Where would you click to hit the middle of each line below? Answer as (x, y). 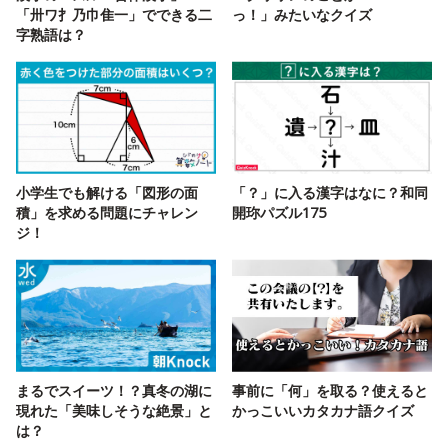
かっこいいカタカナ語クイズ (323, 411)
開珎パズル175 (279, 213)
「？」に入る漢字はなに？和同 (330, 193)
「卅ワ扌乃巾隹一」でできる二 (114, 15)
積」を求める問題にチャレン (107, 213)
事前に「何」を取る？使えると (330, 391)
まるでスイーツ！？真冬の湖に (114, 391)
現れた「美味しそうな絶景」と (114, 411)
